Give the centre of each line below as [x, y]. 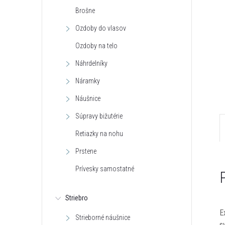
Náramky [88, 81]
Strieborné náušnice [103, 217]
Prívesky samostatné [105, 169]
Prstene [86, 151]
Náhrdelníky [91, 63]
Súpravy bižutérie [99, 116]
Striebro [77, 198]
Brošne [85, 11]
